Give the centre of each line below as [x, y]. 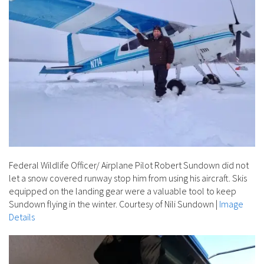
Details [22, 217]
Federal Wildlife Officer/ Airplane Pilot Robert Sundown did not [129, 165]
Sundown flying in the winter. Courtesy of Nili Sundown [111, 204]
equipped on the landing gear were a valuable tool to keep [123, 191]
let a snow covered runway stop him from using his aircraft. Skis [128, 178]
